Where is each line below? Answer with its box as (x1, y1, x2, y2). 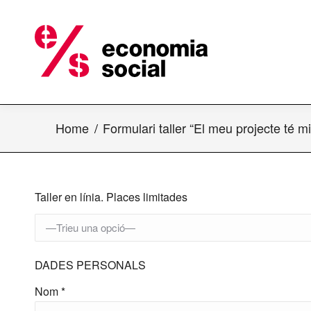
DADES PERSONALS (35, 257, 146, 273)
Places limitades (103, 189, 187, 205)
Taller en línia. (35, 189, 103, 205)
